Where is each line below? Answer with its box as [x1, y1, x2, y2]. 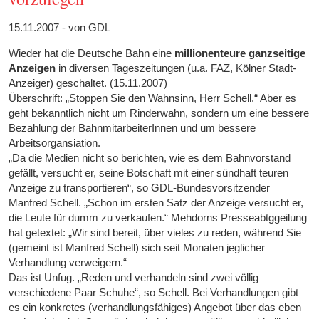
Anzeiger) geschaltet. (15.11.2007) [9, 77, 168, 90]
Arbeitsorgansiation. [9, 137, 101, 150]
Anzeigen [9, 62, 56, 75]
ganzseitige [249, 47, 306, 60]
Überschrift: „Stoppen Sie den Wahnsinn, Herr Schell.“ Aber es [9, 92, 297, 105]
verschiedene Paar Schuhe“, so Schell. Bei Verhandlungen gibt [9, 286, 299, 299]
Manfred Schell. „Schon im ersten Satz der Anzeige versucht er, [9, 197, 304, 209]
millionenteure [174, 47, 249, 60]
